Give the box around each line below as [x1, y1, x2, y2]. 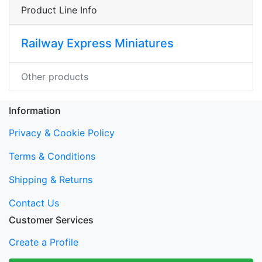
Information [9, 105, 61, 116]
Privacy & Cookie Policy [9, 127, 115, 139]
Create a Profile [9, 236, 78, 248]
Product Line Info [21, 4, 97, 16]
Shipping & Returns [9, 174, 92, 185]
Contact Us [9, 197, 59, 209]
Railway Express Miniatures [21, 36, 174, 50]
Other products [21, 71, 88, 82]
